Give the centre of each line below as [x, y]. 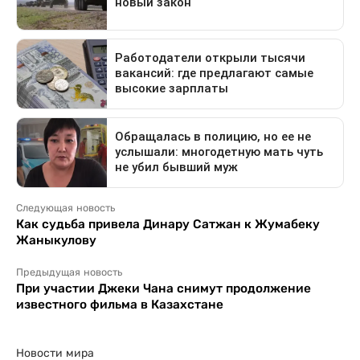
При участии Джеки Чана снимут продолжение [164, 288]
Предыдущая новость [69, 272]
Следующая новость [65, 208]
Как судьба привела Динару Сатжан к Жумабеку [168, 223]
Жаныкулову [56, 239]
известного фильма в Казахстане [120, 304]
